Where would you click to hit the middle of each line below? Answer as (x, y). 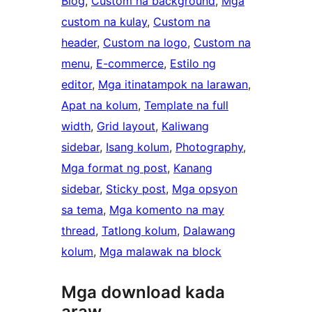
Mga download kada (143, 292)
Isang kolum (138, 147)
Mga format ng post (114, 168)
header (79, 43)
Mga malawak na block (161, 252)
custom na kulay (104, 22)
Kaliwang (185, 126)
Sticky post (136, 189)
